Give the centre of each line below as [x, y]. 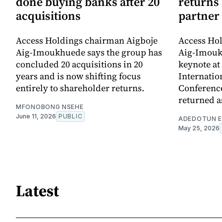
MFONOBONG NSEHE [50, 107]
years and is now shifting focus [78, 76]
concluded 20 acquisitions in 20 [79, 64]
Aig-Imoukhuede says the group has [89, 53]
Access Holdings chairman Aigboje [87, 41]
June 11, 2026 [36, 116]
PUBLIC [71, 116]
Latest [37, 191]
